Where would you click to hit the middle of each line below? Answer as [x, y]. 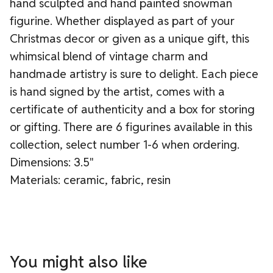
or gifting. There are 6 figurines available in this [131, 126]
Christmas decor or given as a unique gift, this [129, 38]
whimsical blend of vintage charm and [109, 56]
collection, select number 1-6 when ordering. [125, 144]
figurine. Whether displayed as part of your [122, 20]
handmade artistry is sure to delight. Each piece [134, 73]
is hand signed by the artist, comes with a [117, 91]
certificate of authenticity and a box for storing [132, 109]
